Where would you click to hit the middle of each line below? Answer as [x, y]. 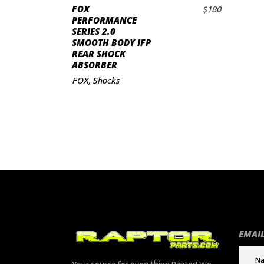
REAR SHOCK [99, 54]
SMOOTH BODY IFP [111, 42]
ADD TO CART [153, 18]
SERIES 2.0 [94, 31]
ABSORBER [95, 65]
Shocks [106, 80]
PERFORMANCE [104, 20]
